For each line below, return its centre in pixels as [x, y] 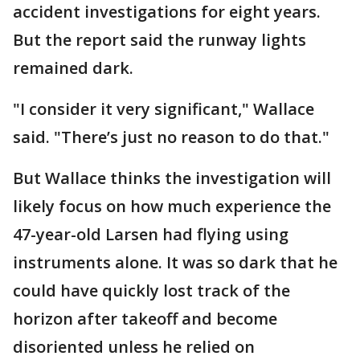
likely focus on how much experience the [172, 206]
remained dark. [73, 68]
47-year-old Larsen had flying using [151, 234]
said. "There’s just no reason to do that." [171, 137]
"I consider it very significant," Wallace [164, 109]
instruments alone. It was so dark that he [175, 262]
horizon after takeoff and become [145, 319]
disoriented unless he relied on [134, 347]
